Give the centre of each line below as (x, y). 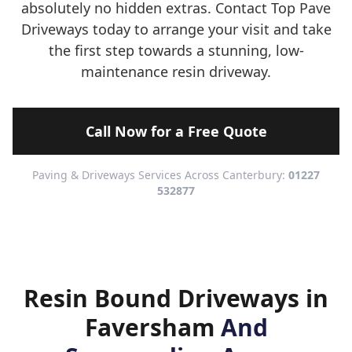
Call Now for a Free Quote (176, 131)
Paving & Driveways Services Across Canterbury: (160, 175)
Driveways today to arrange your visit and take (176, 29)
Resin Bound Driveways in (176, 298)
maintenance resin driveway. (176, 71)
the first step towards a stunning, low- (176, 50)
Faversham (152, 327)
